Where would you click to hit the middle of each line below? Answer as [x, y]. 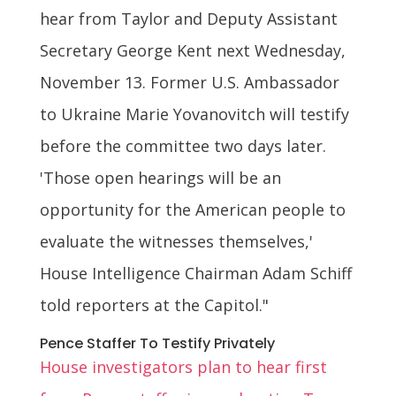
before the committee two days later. [183, 145]
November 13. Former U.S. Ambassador [189, 82]
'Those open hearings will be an [160, 177]
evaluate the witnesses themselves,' [176, 241]
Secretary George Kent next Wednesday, [192, 50]
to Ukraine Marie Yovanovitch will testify [194, 114]
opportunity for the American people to [192, 209]
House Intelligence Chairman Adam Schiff [195, 273]
